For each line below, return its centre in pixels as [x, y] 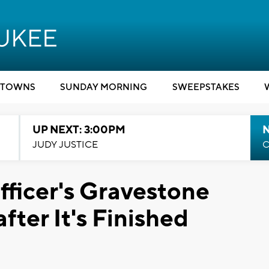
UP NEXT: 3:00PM [79, 130]
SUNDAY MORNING [104, 87]
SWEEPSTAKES [206, 87]
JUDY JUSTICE [65, 145]
